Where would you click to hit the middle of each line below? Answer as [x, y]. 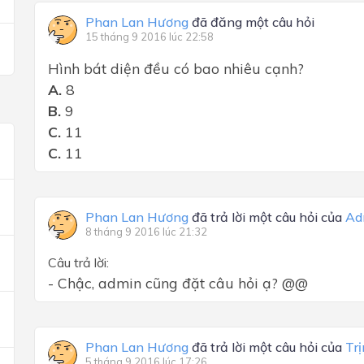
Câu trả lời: [78, 262]
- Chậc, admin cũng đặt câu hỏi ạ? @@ [178, 283]
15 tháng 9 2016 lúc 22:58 [149, 37]
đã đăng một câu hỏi [251, 22]
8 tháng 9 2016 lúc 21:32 [146, 232]
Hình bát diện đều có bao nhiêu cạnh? [176, 68]
